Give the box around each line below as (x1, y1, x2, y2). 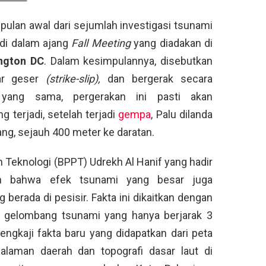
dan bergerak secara (107, 72, 213, 85)
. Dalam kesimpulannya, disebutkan (43, 54, 213, 67)
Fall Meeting (71, 36, 131, 49)
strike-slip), (49, 72, 108, 85)
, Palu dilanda (151, 107, 213, 121)
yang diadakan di (130, 36, 213, 49)
